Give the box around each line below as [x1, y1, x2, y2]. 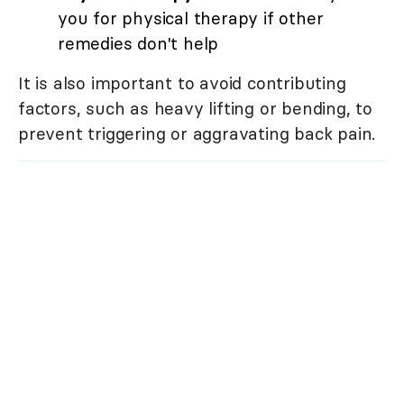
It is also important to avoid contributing [18, 72, 346, 95]
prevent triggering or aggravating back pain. [18, 123, 376, 145]
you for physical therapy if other [58, 7, 324, 30]
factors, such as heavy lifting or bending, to [18, 97, 372, 120]
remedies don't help [58, 32, 219, 55]
